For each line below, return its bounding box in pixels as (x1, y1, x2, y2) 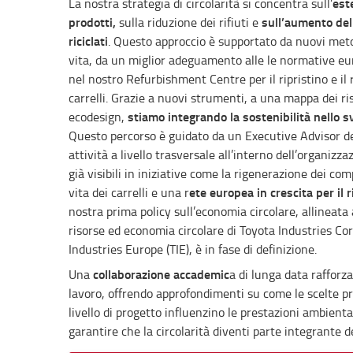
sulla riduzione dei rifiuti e (116, 13, 262, 31)
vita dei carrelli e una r (69, 184, 189, 201)
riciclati (69, 32, 108, 50)
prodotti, (69, 13, 116, 31)
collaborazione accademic (93, 265, 229, 283)
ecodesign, (69, 108, 128, 125)
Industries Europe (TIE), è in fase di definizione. (69, 240, 317, 258)
